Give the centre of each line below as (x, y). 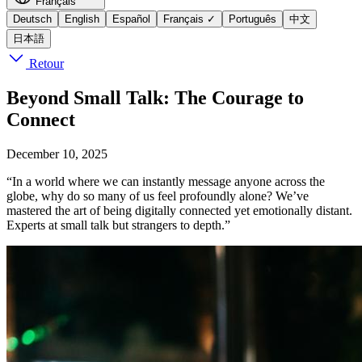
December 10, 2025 (57, 154)
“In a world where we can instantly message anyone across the (166, 181)
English (82, 19)
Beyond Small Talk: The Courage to (155, 97)
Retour (45, 63)
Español (131, 19)
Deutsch (32, 19)
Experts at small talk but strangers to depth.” (118, 225)
